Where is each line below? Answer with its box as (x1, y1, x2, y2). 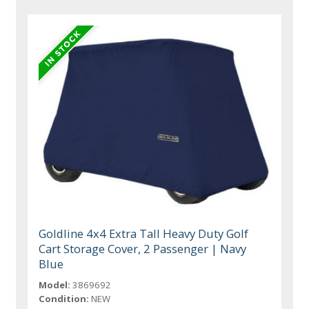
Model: (39, 278, 71, 291)
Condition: (39, 292, 90, 305)
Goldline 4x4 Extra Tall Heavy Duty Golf (39, 225, 249, 241)
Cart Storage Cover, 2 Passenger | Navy (39, 240, 247, 257)
